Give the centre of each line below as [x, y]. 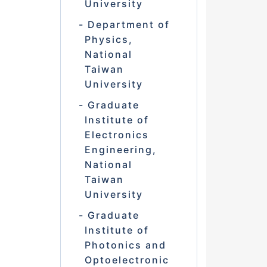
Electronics [117, 135]
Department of [128, 25]
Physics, [108, 40]
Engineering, [120, 150]
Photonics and [125, 245]
